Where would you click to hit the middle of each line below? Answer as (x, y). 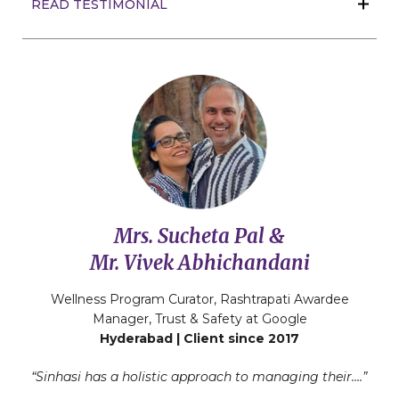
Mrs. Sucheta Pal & (199, 236)
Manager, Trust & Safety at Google (199, 318)
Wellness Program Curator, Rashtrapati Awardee (199, 299)
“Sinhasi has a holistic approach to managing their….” (199, 376)
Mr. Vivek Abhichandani (199, 262)
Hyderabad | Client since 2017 (199, 338)
